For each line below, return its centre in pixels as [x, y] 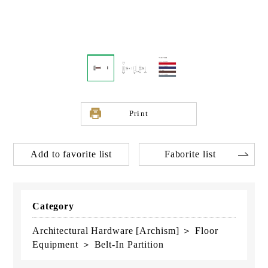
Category [53, 206]
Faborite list [190, 154]
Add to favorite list [71, 154]
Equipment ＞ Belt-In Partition [98, 244]
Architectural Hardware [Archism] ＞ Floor [125, 230]
